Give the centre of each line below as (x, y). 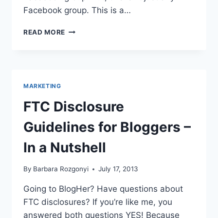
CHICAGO (82, 70)
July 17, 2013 (118, 169)
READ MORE (45, 32)
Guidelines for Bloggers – (107, 127)
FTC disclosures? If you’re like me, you (98, 202)
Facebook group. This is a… (77, 10)
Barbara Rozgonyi (61, 169)
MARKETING (42, 86)
